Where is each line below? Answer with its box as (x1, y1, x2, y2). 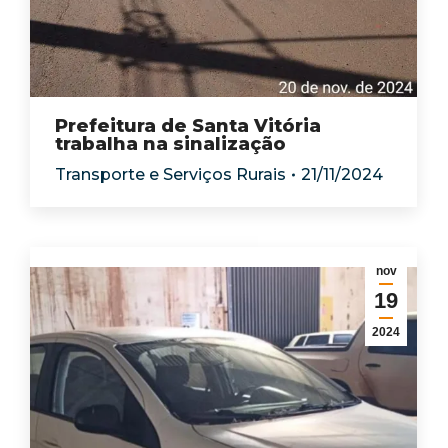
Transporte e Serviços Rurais (55, 165, 286, 184)
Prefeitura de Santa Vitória (55, 115, 321, 137)
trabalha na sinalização (55, 133, 291, 155)
